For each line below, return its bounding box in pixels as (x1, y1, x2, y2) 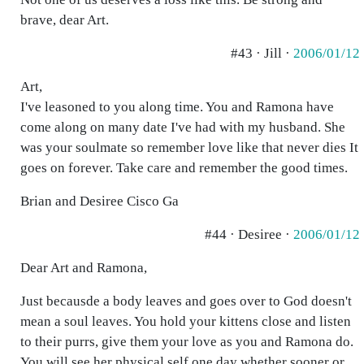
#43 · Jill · (231, 45, 293, 61)
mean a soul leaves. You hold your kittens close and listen (20, 314, 351, 329)
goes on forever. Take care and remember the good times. (20, 160, 348, 175)
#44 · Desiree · (205, 227, 293, 242)
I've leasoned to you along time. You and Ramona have (20, 99, 334, 115)
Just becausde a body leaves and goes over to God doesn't (20, 293, 352, 309)
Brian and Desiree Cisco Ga (20, 193, 179, 209)
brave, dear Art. (20, 12, 109, 28)
